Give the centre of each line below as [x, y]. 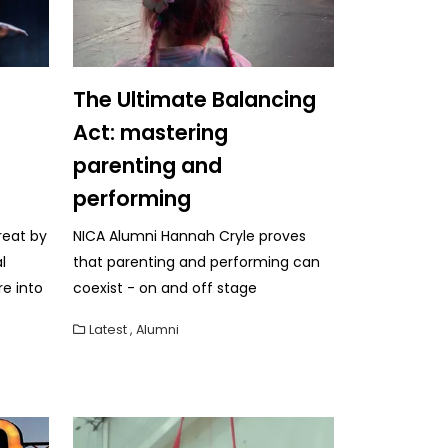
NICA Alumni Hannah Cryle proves [189, 235]
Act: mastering [150, 132]
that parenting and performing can [196, 261]
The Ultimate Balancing [194, 99]
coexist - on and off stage [165, 287]
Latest [108, 329]
